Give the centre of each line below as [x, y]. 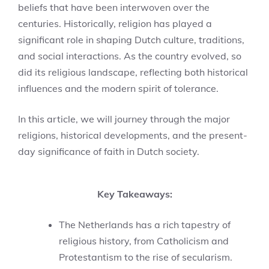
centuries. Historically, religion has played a [115, 23]
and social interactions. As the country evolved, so [130, 56]
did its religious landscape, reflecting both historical [133, 72]
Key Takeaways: [134, 194]
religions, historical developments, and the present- [133, 135]
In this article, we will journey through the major [124, 119]
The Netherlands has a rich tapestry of [145, 225]
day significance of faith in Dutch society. [109, 151]
